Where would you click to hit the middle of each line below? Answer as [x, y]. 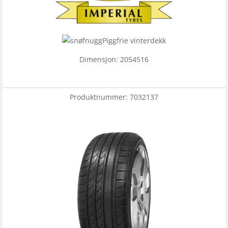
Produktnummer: [100, 97]
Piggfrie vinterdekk [134, 41]
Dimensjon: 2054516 [114, 60]
